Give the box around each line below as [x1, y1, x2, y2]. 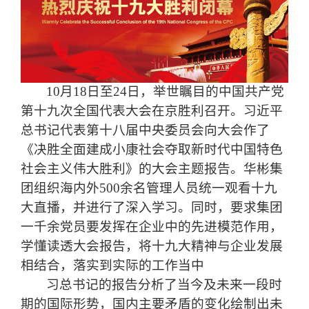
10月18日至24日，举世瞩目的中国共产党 [46, 83, 285, 99]
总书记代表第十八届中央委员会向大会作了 [21, 122, 270, 137]
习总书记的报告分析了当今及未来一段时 [46, 277, 283, 292]
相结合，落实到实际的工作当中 [21, 257, 204, 272]
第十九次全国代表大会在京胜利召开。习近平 [21, 103, 283, 118]
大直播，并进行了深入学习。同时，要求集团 [21, 199, 283, 215]
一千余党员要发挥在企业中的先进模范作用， [21, 219, 283, 234]
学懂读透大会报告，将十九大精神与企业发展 [21, 238, 283, 253]
